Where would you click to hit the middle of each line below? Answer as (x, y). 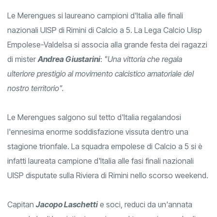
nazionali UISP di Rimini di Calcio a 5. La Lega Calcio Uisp (105, 30)
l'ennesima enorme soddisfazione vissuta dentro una (98, 132)
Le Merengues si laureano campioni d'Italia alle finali (95, 16)
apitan (24, 205)
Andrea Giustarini (69, 59)
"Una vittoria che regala (142, 59)
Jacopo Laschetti (67, 205)
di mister (23, 59)
